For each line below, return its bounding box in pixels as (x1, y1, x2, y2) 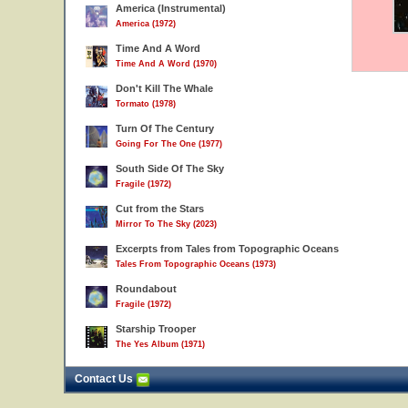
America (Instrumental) (116, 3, 226, 14)
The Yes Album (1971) (116, 340, 205, 349)
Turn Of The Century (116, 123, 214, 134)
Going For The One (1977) (116, 139, 222, 148)
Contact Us (75, 372, 136, 385)
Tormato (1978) (116, 99, 176, 108)
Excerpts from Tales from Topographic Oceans (116, 243, 339, 254)
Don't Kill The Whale (116, 83, 213, 94)
